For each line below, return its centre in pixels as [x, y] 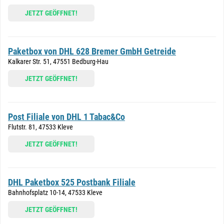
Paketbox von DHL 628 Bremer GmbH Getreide [92, 51]
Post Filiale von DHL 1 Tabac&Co [66, 117]
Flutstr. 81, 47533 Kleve [40, 127]
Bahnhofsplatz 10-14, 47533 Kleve [55, 192]
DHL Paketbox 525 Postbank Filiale [72, 182]
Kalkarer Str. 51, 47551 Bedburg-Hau [58, 61]
